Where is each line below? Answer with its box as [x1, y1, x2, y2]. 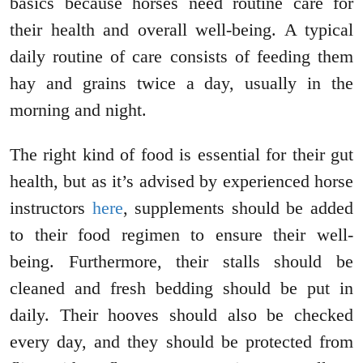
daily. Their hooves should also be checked [10, 305, 353, 326]
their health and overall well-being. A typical [10, 19, 353, 41]
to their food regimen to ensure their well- [10, 224, 353, 246]
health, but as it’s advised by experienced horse [10, 171, 353, 192]
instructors [10, 198, 92, 219]
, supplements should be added [122, 198, 354, 219]
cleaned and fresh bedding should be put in [10, 278, 353, 299]
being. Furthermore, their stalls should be [10, 251, 353, 272]
